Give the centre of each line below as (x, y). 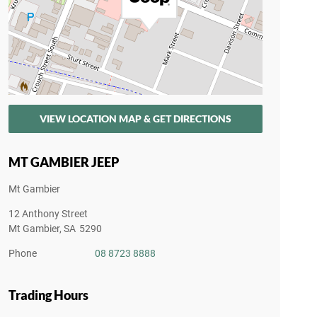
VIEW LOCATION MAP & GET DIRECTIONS (135, 119)
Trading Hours (48, 295)
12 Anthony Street (48, 214)
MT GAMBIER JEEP (63, 162)
